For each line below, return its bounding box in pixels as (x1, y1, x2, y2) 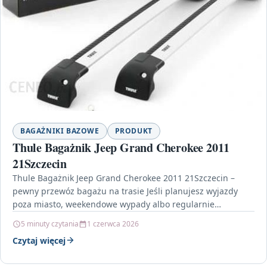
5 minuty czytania (21, 218, 79, 229)
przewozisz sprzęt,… (13, 211, 93, 223)
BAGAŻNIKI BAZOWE (20, 125, 100, 136)
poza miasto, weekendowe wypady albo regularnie (13, 198, 215, 210)
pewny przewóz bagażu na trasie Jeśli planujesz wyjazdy (13, 185, 238, 197)
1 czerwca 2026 (87, 218, 139, 229)
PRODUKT (114, 125, 153, 136)
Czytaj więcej (13, 234, 66, 246)
